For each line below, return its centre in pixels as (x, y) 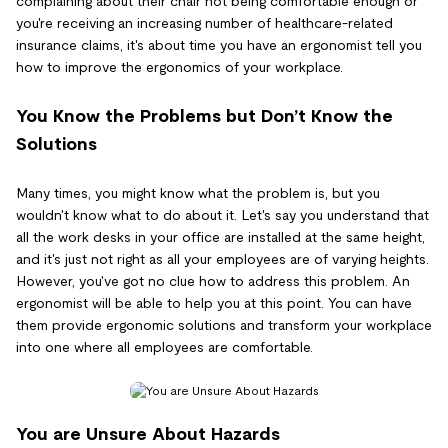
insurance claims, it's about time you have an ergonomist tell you (219, 45)
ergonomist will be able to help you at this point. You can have (214, 303)
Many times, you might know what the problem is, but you (198, 193)
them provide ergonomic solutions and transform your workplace (224, 325)
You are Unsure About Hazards (148, 434)
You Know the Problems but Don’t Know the (204, 116)
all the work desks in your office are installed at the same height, (220, 237)
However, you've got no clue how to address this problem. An (213, 281)
